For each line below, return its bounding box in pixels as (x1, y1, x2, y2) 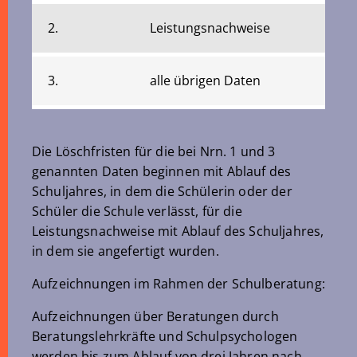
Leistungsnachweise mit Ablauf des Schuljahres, (32, 222, 324, 240)
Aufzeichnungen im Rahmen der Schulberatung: (32, 275, 325, 292)
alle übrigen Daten (150, 72, 261, 89)
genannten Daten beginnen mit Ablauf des (32, 163, 292, 180)
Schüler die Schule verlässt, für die (32, 202, 242, 220)
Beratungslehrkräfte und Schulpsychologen (32, 328, 298, 345)
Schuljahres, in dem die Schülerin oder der (32, 182, 292, 200)
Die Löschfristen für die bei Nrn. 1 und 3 (32, 143, 276, 160)
